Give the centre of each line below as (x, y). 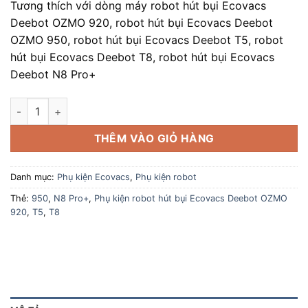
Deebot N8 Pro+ (53, 75)
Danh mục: (34, 177)
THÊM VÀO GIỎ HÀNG (154, 139)
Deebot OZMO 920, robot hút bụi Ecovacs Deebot (142, 23)
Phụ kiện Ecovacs (93, 177)
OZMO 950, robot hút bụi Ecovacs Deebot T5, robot (147, 40)
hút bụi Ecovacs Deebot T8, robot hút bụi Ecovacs (142, 57)
